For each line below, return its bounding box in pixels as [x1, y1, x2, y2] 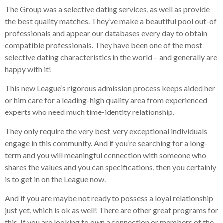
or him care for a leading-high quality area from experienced [5, 95, 207, 105]
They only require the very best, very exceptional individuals [5, 126, 207, 136]
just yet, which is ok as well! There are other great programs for [5, 205, 218, 215]
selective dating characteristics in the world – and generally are [5, 52, 217, 62]
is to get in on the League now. [5, 174, 106, 184]
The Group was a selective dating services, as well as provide [5, 4, 210, 14]
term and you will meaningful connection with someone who [5, 150, 206, 160]
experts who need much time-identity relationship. [5, 107, 174, 117]
